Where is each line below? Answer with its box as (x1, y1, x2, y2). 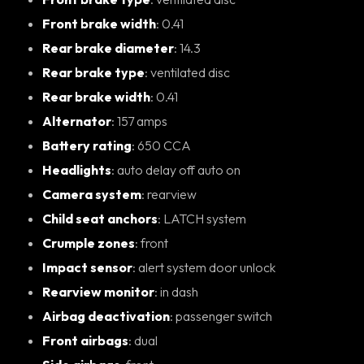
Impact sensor (42, 258, 132, 275)
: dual (134, 331, 158, 349)
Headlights (42, 161, 111, 178)
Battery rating (42, 136, 132, 154)
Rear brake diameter (42, 39, 174, 56)
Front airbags (42, 331, 128, 349)
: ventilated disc (150, 63, 230, 80)
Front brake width (42, 15, 156, 32)
